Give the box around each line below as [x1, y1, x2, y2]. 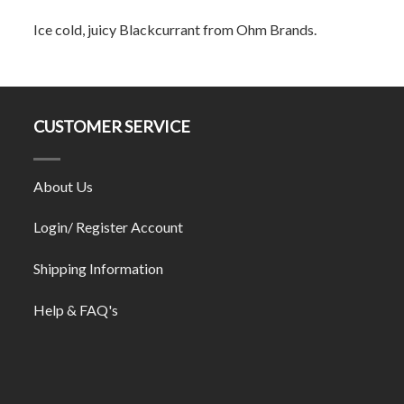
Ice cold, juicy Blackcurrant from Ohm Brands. [33, 21, 317, 39]
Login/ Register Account [33, 218, 183, 236]
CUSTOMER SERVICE [33, 115, 190, 136]
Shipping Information [33, 260, 163, 278]
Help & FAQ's [33, 301, 118, 319]
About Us [33, 177, 93, 195]
